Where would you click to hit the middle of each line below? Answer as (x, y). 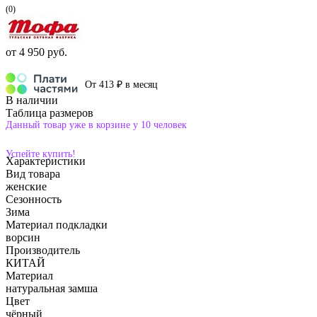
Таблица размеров (50, 113)
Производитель (43, 250)
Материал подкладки (57, 225)
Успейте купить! (41, 154)
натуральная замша (52, 289)
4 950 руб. (43, 52)
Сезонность (34, 200)
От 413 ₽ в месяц (121, 84)
